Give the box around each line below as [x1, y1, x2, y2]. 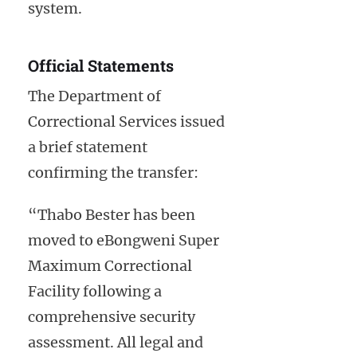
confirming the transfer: [28, 163, 198, 182]
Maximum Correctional [28, 257, 192, 276]
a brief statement [28, 138, 147, 157]
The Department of [28, 87, 161, 106]
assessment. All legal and [28, 333, 203, 352]
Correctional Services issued [28, 112, 225, 131]
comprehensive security [28, 308, 195, 327]
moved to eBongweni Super [28, 231, 219, 250]
